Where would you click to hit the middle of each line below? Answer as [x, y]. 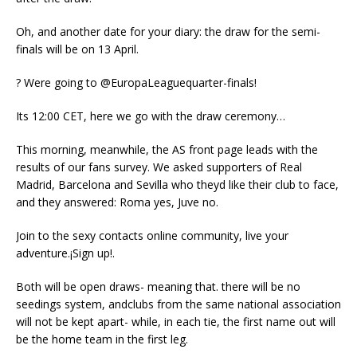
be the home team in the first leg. [102, 339]
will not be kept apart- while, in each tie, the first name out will [176, 322]
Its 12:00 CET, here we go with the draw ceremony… [151, 116]
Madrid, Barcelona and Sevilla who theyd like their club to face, [177, 184]
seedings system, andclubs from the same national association [178, 304]
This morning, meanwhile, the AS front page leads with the [167, 149]
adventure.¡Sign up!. [65, 253]
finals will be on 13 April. [77, 49]
